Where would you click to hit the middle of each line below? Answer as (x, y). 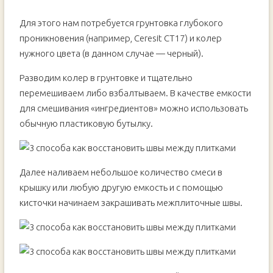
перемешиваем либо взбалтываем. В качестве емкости (135, 93)
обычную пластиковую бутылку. (87, 123)
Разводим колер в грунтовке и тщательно (106, 78)
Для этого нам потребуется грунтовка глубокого (121, 23)
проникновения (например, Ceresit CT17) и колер (120, 38)
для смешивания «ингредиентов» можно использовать (133, 108)
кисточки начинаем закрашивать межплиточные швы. (132, 203)
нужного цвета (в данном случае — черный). (112, 53)
